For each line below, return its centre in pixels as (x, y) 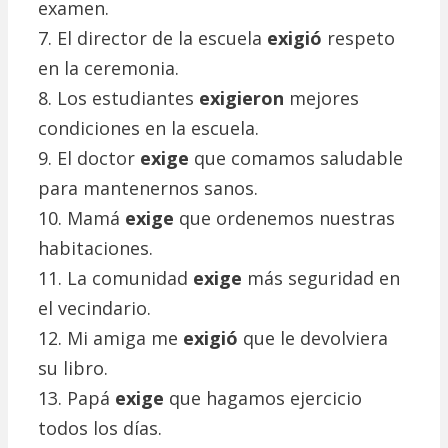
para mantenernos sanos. (148, 188)
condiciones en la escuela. (148, 128)
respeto (358, 38)
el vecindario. (94, 308)
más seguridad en (321, 278)
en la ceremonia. (108, 68)
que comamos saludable (296, 158)
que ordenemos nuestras (284, 218)
